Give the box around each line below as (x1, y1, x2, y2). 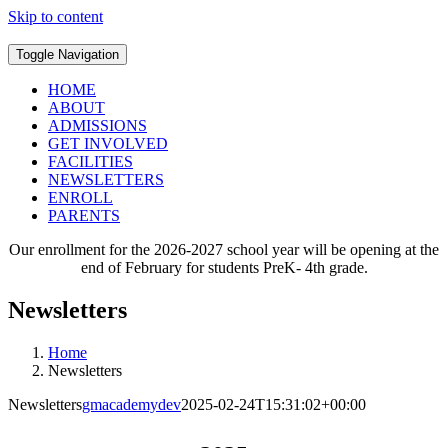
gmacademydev (82, 395, 181, 413)
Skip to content (8, 8, 103, 25)
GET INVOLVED (48, 135, 168, 152)
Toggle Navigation (16, 47, 119, 62)
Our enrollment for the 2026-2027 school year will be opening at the (9, 241, 439, 258)
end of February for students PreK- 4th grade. (80, 259, 368, 276)
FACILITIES (48, 153, 133, 170)
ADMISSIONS (48, 117, 147, 134)
